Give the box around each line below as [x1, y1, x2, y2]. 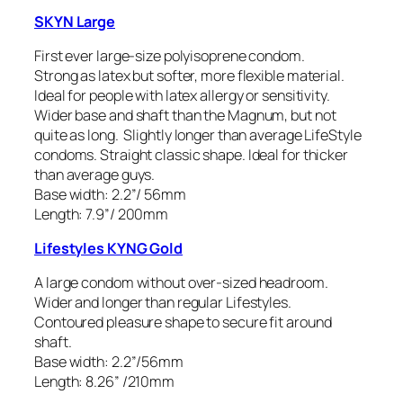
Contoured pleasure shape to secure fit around [34, 312, 332, 333]
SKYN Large [34, 11, 115, 31]
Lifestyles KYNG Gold [34, 238, 183, 259]
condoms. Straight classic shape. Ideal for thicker [34, 144, 348, 165]
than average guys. [34, 164, 156, 184]
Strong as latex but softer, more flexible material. [34, 65, 345, 85]
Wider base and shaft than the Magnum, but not [34, 104, 336, 125]
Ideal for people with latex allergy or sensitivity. [34, 85, 330, 105]
